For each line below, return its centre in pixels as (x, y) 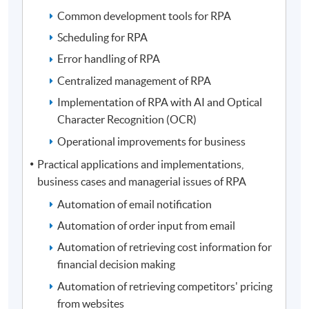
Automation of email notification (135, 204)
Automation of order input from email (148, 225)
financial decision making (117, 265)
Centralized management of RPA (134, 80)
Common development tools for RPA (144, 16)
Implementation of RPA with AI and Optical (160, 102)
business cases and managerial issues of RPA (142, 181)
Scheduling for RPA (103, 37)
